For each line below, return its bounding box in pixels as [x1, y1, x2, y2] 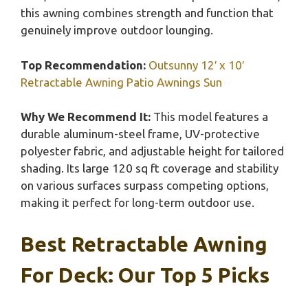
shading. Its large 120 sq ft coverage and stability [21, 162, 278, 175]
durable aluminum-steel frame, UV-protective [21, 127, 260, 141]
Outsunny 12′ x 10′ [148, 58, 244, 71]
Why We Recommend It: [21, 110, 151, 124]
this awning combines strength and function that [21, 6, 274, 20]
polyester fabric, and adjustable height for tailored [21, 144, 284, 158]
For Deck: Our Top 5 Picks [21, 263, 269, 287]
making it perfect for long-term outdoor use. [21, 196, 254, 210]
